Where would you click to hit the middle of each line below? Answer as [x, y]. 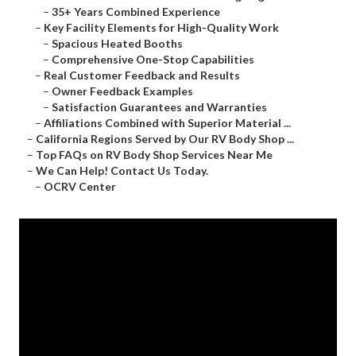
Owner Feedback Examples [122, 91]
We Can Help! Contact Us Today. [122, 171]
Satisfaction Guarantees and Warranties [159, 107]
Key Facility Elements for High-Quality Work [161, 28]
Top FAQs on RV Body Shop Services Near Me [154, 155]
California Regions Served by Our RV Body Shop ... [165, 139]
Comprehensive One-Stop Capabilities [153, 60]
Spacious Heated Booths [117, 44]
